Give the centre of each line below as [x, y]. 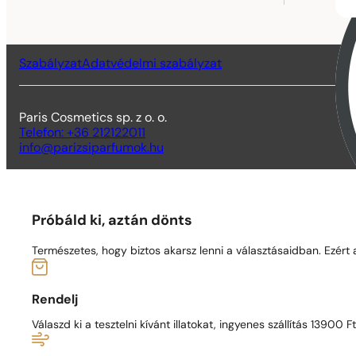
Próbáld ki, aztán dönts [112, 222]
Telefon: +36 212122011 [82, 134]
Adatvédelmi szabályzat [152, 65]
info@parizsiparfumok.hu [91, 149]
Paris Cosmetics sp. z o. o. [93, 119]
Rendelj [55, 301]
